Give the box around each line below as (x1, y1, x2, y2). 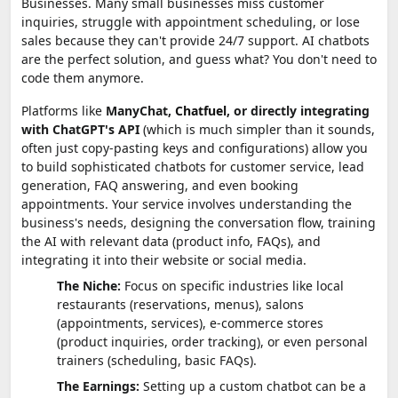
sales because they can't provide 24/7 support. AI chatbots (21, 31, 370, 49)
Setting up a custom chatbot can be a (139, 377, 366, 394)
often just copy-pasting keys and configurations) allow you (21, 139, 368, 156)
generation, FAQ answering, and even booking (21, 176, 298, 194)
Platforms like (21, 101, 106, 119)
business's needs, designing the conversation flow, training (21, 213, 376, 231)
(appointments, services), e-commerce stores (57, 314, 323, 331)
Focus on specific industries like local (121, 276, 344, 294)
